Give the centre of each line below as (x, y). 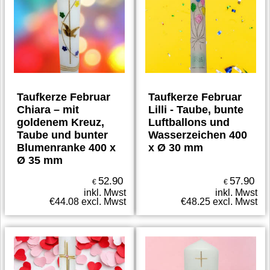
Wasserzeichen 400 (198, 135)
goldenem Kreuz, (61, 122)
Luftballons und (189, 122)
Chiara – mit (48, 110)
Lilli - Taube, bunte (196, 110)
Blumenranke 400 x (67, 148)
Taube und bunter (63, 135)
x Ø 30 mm (176, 148)
